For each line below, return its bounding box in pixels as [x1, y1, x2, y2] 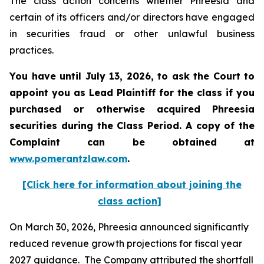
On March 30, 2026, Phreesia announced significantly [9, 221, 249, 233]
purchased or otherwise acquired [9, 103, 212, 115]
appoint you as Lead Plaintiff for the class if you [9, 87, 255, 98]
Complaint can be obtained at [9, 136, 255, 148]
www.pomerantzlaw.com [9, 153, 127, 164]
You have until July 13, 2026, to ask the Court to [9, 70, 255, 82]
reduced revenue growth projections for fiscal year [9, 237, 242, 249]
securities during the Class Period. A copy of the [9, 120, 255, 131]
